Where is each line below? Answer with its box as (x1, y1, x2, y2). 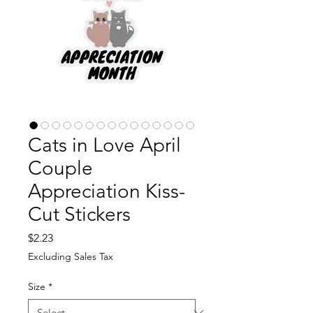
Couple (28, 156, 93, 180)
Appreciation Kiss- (28, 179, 185, 203)
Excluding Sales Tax (28, 249, 113, 263)
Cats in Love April (28, 133, 181, 156)
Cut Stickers (28, 202, 131, 226)
